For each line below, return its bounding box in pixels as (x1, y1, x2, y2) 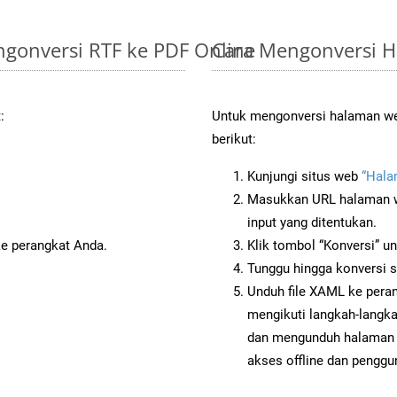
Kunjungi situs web (247, 167, 362, 184)
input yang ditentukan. (247, 214, 377, 230)
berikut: (212, 130, 256, 147)
